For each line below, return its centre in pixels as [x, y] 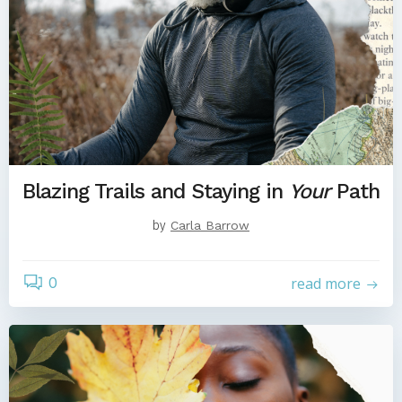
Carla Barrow [210, 225]
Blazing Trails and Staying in [156, 191]
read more [326, 284]
